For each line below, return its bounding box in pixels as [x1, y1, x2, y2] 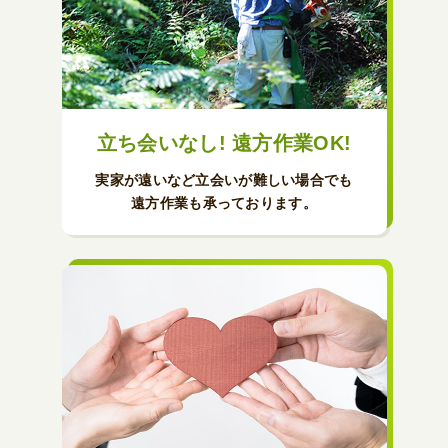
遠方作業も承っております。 [131, 195, 317, 212]
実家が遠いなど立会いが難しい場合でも [95, 172, 353, 189]
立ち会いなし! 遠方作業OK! [96, 132, 352, 155]
